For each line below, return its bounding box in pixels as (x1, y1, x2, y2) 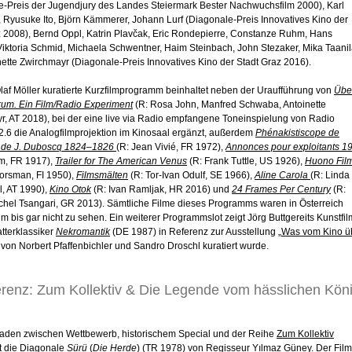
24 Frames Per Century (232, 184, 331, 196)
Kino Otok (49, 184, 91, 196)
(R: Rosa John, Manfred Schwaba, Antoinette (133, 99, 326, 111)
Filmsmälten (76, 170, 128, 181)
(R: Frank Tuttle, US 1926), (187, 156, 305, 167)
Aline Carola (255, 170, 308, 181)
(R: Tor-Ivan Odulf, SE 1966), (128, 170, 255, 181)
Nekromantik (56, 226, 110, 238)
